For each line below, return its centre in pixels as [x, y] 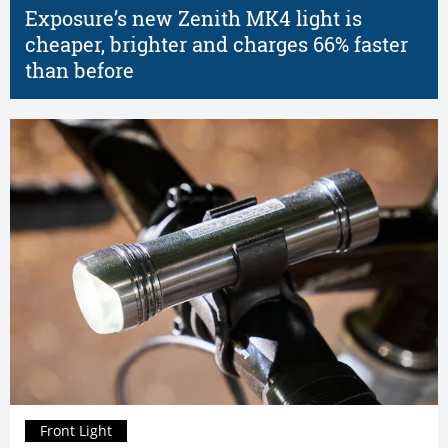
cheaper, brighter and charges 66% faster [216, 45]
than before [79, 71]
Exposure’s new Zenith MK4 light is [193, 19]
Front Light [76, 430]
